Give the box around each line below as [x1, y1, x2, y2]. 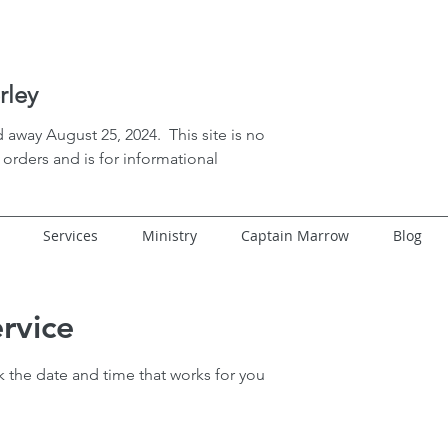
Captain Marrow [241, 226, 349, 246]
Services [43, 226, 98, 246]
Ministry [142, 226, 197, 246]
